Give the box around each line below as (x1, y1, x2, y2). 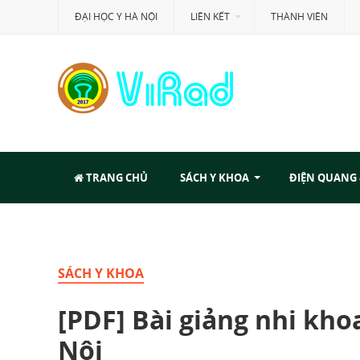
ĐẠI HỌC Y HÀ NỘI (75, 10, 157, 23)
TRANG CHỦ (84, 170, 148, 185)
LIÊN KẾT (190, 10, 230, 23)
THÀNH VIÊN (271, 10, 328, 23)
